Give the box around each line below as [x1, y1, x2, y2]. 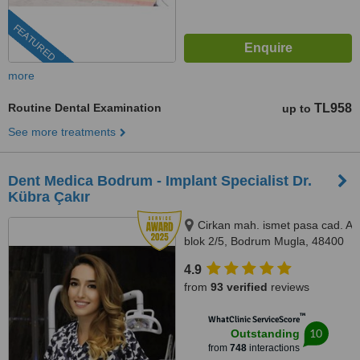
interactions [246, 342, 300, 354]
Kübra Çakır [8, 189, 90, 205]
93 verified [211, 280, 268, 293]
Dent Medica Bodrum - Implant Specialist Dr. [8, 173, 312, 189]
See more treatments [8, 125, 116, 138]
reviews [268, 280, 309, 293]
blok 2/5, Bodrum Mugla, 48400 [184, 235, 344, 247]
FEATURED [10, 22, 58, 64]
